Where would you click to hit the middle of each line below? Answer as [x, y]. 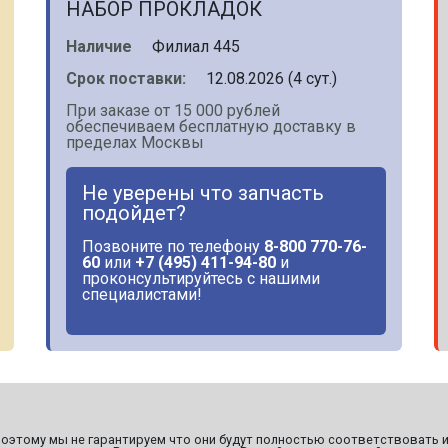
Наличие [99, 46]
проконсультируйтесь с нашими [201, 278]
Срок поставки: [126, 78]
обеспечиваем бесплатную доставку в [211, 126]
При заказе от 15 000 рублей [173, 110]
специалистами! [142, 294]
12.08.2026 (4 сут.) [269, 78]
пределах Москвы [135, 142]
